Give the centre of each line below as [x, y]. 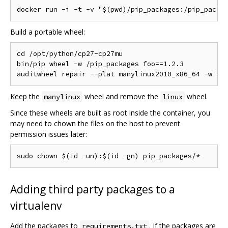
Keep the [26, 97]
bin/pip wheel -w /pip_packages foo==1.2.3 [100, 64]
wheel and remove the [121, 97]
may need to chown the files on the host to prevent [95, 124]
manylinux [62, 97]
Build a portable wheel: [48, 32]
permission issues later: [49, 134]
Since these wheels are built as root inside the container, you [110, 113]
